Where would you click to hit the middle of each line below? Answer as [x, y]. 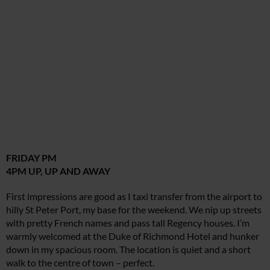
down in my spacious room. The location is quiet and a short [128, 250]
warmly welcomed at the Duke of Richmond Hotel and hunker [133, 236]
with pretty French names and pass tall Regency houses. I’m [128, 223]
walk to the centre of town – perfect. [80, 263]
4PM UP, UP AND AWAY [58, 171]
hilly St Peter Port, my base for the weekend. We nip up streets [134, 210]
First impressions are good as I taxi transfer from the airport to [134, 196]
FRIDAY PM [31, 158]
